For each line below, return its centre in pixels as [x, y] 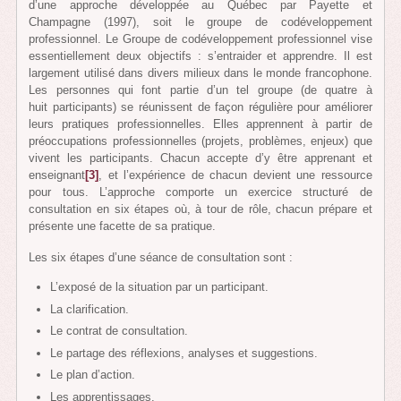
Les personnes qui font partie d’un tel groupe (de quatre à [200, 90]
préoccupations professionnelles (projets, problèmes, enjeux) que [200, 141]
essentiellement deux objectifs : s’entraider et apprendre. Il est [200, 55]
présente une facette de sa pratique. [123, 226]
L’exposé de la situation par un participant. [160, 287]
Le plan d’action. [93, 375]
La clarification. [90, 309]
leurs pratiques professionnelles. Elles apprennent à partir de [200, 124]
